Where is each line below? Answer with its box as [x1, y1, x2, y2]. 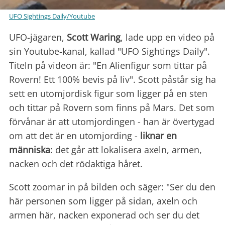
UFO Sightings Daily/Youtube [9, 11, 95, 21]
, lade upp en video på [121, 31, 214, 43]
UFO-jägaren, [9, 31, 67, 43]
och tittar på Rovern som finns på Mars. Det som [9, 101, 214, 114]
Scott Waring [67, 31, 121, 43]
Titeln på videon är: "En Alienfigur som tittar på [9, 59, 207, 71]
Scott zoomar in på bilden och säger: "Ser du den [9, 180, 215, 193]
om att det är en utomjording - [9, 129, 140, 142]
